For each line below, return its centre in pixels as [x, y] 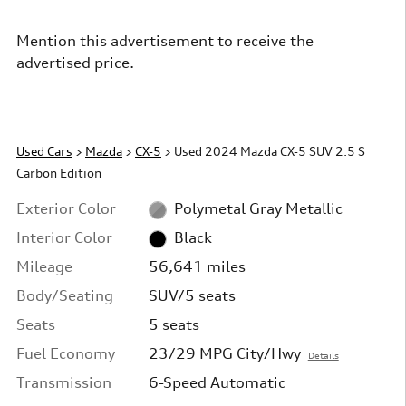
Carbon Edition [59, 173]
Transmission [64, 382]
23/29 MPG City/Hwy [224, 353]
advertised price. [75, 63]
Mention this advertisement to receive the [165, 41]
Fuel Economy [66, 353]
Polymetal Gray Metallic [258, 208]
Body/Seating [65, 295]
